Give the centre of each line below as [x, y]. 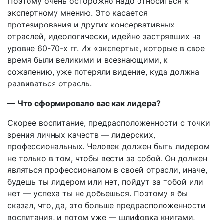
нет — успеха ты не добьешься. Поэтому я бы [97, 193]
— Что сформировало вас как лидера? [84, 103]
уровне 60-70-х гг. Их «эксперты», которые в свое [106, 48]
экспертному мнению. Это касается [78, 13]
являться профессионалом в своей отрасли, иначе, [107, 170]
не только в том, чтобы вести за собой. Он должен [107, 158]
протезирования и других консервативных [91, 24]
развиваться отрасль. [50, 83]
